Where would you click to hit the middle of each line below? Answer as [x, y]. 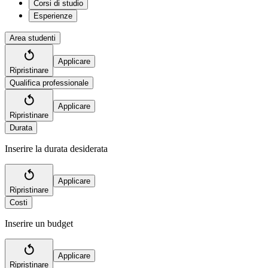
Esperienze [53, 16]
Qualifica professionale [49, 83]
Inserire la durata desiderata [56, 149]
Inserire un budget [39, 224]
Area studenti [33, 38]
